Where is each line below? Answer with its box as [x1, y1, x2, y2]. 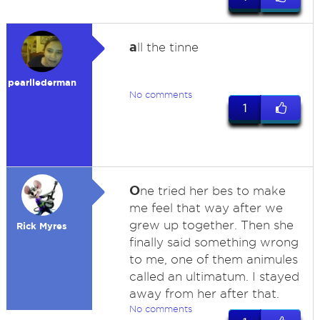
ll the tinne [136, 41, 199, 54]
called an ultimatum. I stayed [129, 270, 299, 283]
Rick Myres [16, 221, 68, 231]
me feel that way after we [129, 201, 283, 214]
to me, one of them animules [129, 253, 298, 266]
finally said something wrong [129, 236, 299, 249]
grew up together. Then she [129, 219, 294, 231]
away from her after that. [129, 287, 279, 300]
